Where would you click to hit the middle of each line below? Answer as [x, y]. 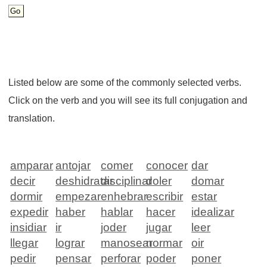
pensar [74, 258]
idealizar [213, 212]
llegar [24, 243]
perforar [121, 258]
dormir [27, 196]
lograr [70, 243]
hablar [117, 212]
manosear [127, 243]
